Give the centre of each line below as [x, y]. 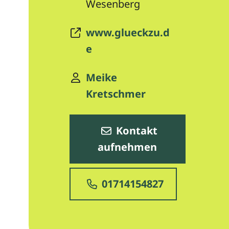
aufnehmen [128, 147]
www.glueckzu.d [128, 32]
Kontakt [136, 131]
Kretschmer [116, 94]
